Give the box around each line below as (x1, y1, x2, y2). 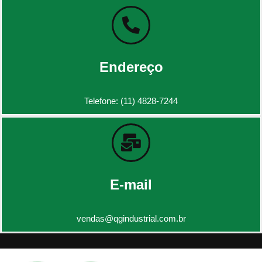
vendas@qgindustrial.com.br (76, 213, 186, 223)
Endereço (99, 58, 163, 75)
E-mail (110, 176, 152, 192)
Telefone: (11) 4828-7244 (84, 95, 178, 106)
